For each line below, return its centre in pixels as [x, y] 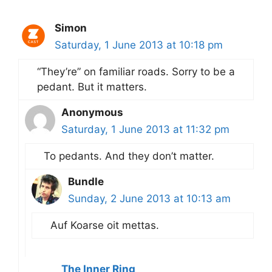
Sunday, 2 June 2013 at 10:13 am [149, 198]
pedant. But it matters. [92, 87]
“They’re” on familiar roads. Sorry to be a [136, 71]
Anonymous [92, 112]
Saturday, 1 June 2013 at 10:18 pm [139, 45]
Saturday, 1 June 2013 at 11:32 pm [145, 129]
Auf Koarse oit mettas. [105, 225]
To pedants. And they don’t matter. [129, 156]
